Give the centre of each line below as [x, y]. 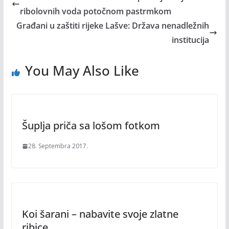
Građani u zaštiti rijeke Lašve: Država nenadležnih [113, 26]
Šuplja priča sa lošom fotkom [91, 126]
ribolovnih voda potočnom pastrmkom [95, 12]
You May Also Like [82, 71]
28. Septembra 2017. [58, 146]
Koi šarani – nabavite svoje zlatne [100, 214]
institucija [191, 40]
